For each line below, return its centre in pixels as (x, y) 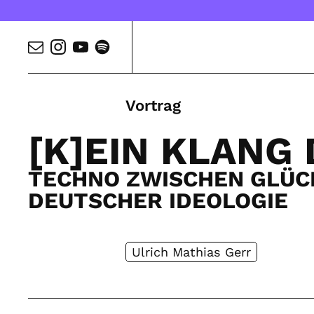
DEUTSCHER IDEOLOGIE (158, 201)
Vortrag (153, 105)
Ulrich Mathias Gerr (192, 252)
